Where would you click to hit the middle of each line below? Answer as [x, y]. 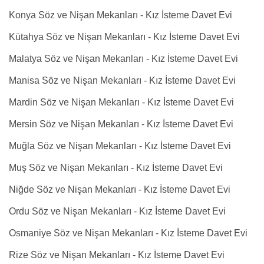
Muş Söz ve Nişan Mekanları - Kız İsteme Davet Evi [116, 168]
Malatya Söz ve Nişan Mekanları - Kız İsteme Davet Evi [123, 59]
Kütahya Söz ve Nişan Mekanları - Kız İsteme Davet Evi [124, 37]
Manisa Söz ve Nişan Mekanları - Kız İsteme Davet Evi [122, 80]
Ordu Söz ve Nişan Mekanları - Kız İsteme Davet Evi [117, 211]
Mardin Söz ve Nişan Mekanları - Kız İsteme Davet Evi [121, 102]
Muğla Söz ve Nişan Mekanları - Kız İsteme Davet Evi [120, 146]
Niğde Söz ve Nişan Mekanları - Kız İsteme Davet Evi [120, 189]
